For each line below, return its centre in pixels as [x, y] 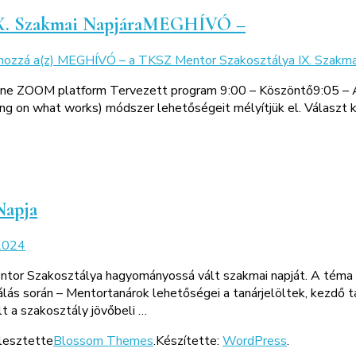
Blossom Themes [103, 341]
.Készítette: [188, 341]
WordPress [255, 341]
